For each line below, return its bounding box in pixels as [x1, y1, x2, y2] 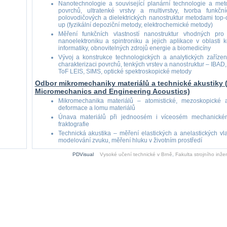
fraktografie [58, 121, 89, 128]
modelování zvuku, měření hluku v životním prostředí [58, 137, 202, 144]
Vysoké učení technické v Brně [99, 152, 172, 157]
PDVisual [72, 152, 94, 157]
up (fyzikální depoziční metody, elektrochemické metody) [58, 21, 213, 28]
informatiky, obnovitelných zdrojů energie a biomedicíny [58, 45, 211, 52]
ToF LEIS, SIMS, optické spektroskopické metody [58, 68, 192, 75]
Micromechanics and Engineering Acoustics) [34, 87, 190, 95]
